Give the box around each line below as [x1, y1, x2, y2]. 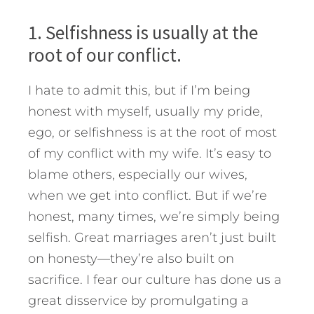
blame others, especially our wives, [28, 166, 247, 182]
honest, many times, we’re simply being [28, 208, 280, 224]
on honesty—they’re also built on [28, 250, 234, 266]
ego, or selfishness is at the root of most [28, 124, 277, 140]
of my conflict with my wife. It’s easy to [28, 145, 271, 161]
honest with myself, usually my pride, [28, 103, 263, 119]
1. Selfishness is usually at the [28, 20, 258, 44]
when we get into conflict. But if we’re [28, 187, 267, 203]
